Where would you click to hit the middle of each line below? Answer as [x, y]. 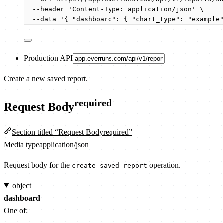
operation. [164, 165]
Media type [22, 144]
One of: [16, 210]
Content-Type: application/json [132, 9]
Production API [48, 58]
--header [48, 9]
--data [44, 19]
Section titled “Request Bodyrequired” [72, 132]
